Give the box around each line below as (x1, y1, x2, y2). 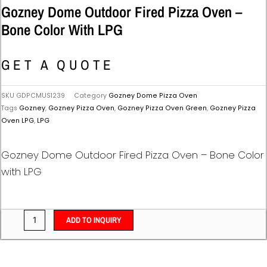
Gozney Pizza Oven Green (117, 103, 207, 113)
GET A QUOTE (1, 55, 114, 74)
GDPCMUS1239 (16, 91, 65, 100)
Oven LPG (1, 116, 34, 125)
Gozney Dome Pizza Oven (108, 91, 197, 100)
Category (74, 91, 107, 100)
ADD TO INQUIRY (66, 215, 121, 226)
